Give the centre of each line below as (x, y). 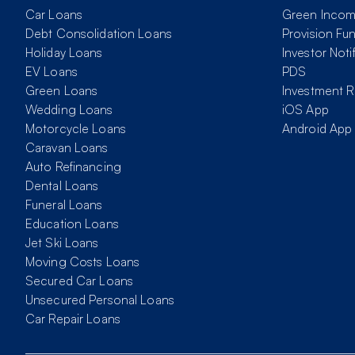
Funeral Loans (64, 205)
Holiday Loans (64, 53)
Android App (317, 129)
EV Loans (52, 72)
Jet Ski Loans (62, 243)
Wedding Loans (69, 110)
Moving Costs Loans (83, 262)
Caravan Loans (67, 148)
